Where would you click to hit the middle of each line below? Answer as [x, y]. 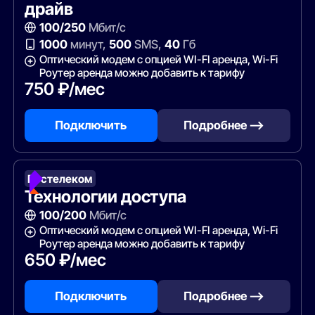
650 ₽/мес [65, 260]
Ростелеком [60, 179]
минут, [88, 45]
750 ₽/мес [64, 89]
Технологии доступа [105, 197]
